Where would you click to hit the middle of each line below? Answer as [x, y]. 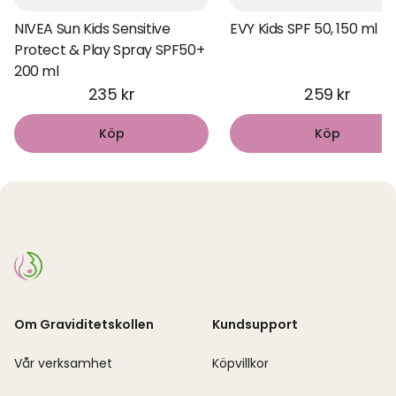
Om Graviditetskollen [84, 324]
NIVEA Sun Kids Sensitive [92, 29]
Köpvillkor [240, 363]
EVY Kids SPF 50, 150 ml [304, 29]
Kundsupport [255, 324]
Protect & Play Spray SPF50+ [110, 50]
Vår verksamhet [63, 363]
